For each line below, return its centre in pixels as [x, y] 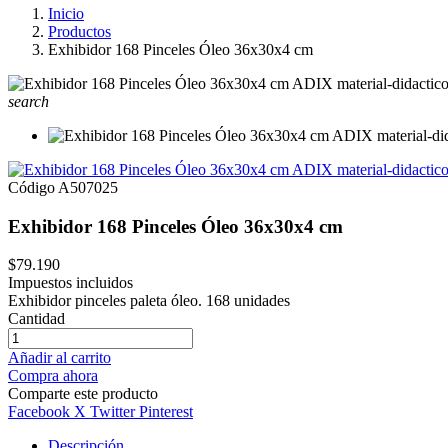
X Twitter [104, 412]
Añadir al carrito [59, 358]
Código [31, 187]
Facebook [39, 412]
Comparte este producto [83, 394]
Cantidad [36, 319]
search [28, 101]
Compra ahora [53, 376]
